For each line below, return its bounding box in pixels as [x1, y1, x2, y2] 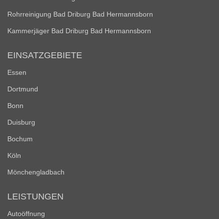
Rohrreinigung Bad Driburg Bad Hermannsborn [7, 10, 153, 18]
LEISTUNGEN [7, 192, 64, 201]
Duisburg [7, 118, 35, 126]
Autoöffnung [7, 210, 45, 218]
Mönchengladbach [7, 168, 65, 176]
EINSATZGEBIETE [7, 50, 82, 60]
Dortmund [7, 85, 38, 93]
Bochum [7, 135, 33, 143]
